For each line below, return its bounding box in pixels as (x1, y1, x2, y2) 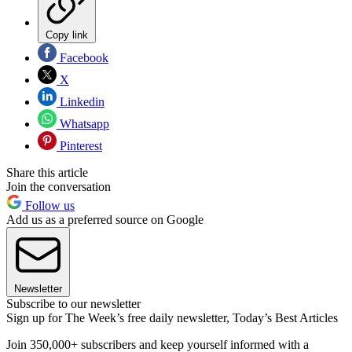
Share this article (6, 165, 88, 179)
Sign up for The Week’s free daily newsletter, (6, 310, 233, 324)
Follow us (22, 198, 75, 212)
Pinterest (57, 138, 102, 152)
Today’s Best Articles (233, 310, 338, 324)
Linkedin (57, 94, 104, 108)
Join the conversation (6, 179, 111, 193)
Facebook (57, 50, 108, 64)
